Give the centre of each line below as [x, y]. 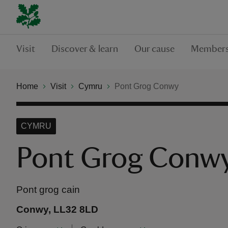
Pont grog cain [48, 190]
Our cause [154, 49]
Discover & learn [85, 49]
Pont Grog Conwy [147, 86]
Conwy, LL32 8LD [57, 209]
